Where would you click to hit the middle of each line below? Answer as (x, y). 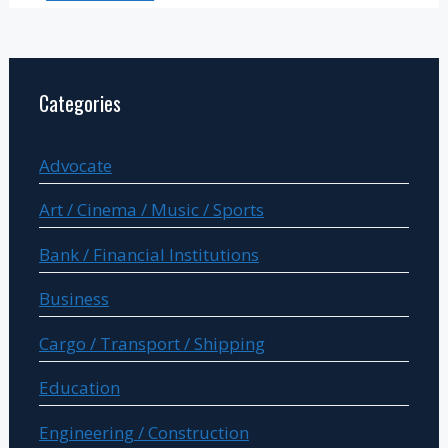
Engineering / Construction (143, 432)
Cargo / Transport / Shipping (151, 343)
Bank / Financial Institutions (148, 254)
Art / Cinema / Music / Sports (151, 210)
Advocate (75, 165)
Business (73, 299)
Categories (79, 102)
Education (79, 388)
